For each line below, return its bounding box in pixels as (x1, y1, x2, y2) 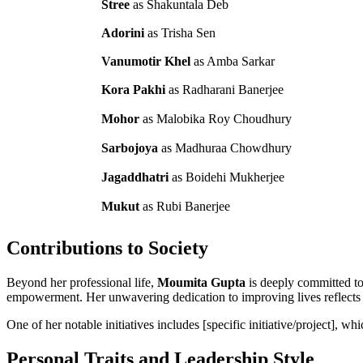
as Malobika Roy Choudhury (139, 111, 292, 126)
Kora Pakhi (101, 82, 165, 96)
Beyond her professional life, (6, 275, 157, 290)
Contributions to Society (6, 237, 208, 259)
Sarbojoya (101, 140, 158, 155)
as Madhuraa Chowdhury (158, 140, 292, 155)
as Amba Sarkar (190, 53, 275, 68)
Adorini (101, 25, 144, 40)
